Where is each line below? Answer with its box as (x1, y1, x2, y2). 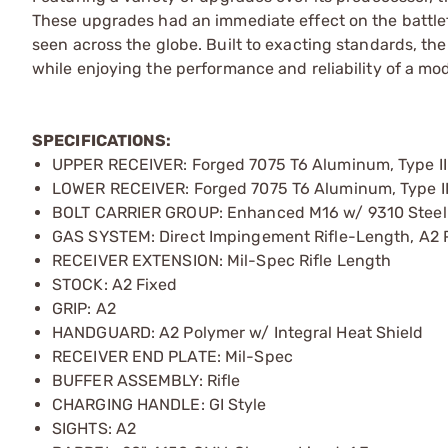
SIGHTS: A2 (52, 418, 136, 438)
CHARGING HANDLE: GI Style (52, 394, 267, 414)
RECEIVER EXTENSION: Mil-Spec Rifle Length (52, 250, 392, 270)
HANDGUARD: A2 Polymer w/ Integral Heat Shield (52, 322, 424, 342)
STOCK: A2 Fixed (52, 274, 178, 294)
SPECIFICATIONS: (32, 130, 172, 150)
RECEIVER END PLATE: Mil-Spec (52, 346, 293, 366)
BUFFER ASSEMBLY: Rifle (52, 370, 241, 390)
